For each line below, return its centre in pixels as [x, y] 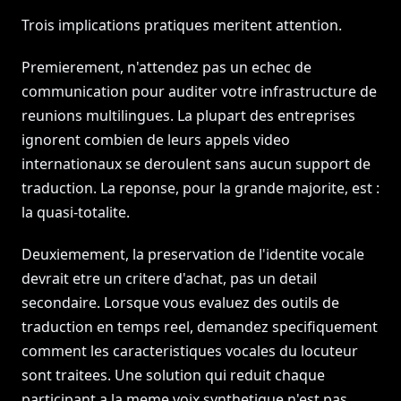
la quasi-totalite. [76, 212]
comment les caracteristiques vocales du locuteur [190, 351]
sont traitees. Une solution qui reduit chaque [173, 375]
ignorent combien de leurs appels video [156, 140]
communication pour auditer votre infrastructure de [199, 91]
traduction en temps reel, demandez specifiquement [200, 327]
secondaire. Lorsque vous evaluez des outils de [180, 303]
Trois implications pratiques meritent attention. [182, 25]
